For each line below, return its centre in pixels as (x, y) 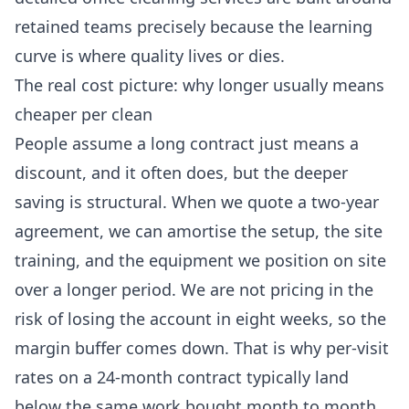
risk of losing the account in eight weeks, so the (200, 319)
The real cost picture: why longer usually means (199, 85)
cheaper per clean (84, 115)
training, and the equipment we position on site (200, 261)
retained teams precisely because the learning (194, 27)
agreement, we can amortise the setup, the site (199, 231)
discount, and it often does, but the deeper (181, 173)
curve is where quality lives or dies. (150, 56)
